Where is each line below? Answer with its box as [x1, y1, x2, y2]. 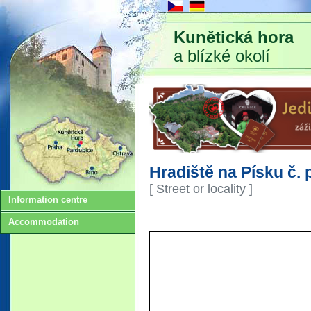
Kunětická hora [174, 28, 294, 47]
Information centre [8, 194, 87, 205]
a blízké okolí [174, 47, 270, 65]
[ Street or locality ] [149, 180, 253, 196]
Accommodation [8, 217, 79, 227]
